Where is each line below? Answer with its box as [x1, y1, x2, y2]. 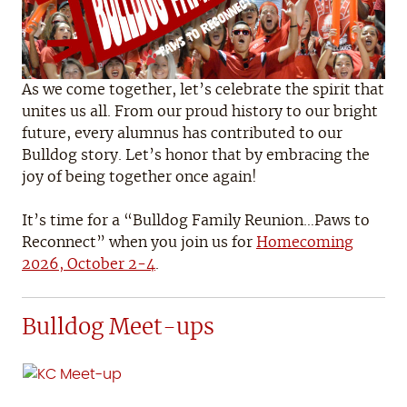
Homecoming [256, 234, 353, 250]
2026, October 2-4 [22, 256, 155, 272]
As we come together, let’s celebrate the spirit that [22, 82, 384, 97]
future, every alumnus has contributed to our [22, 125, 342, 141]
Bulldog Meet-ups [22, 316, 214, 339]
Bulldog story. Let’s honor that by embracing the [22, 147, 370, 163]
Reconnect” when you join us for [22, 234, 256, 250]
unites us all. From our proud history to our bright [22, 104, 378, 119]
